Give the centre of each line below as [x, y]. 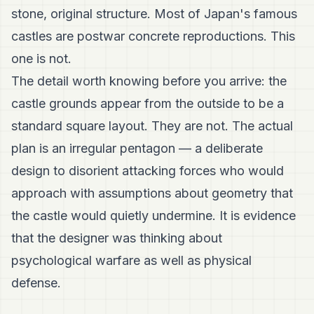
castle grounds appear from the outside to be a [148, 104]
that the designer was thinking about [117, 238]
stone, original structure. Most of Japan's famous [154, 14]
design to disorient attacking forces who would [148, 171]
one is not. [41, 59]
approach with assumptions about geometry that [152, 193]
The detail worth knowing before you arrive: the [149, 81]
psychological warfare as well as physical [131, 261]
